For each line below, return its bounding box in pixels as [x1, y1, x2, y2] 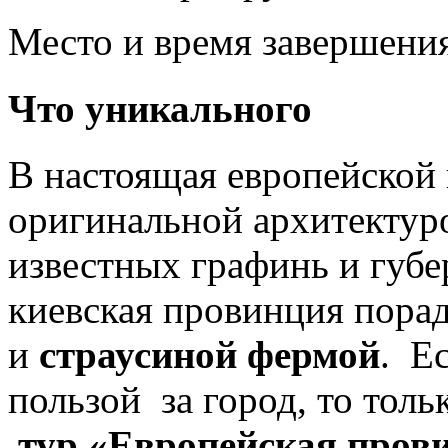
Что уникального [8, 86, 312, 130]
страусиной [39, 332, 237, 376]
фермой [247, 332, 380, 376]
